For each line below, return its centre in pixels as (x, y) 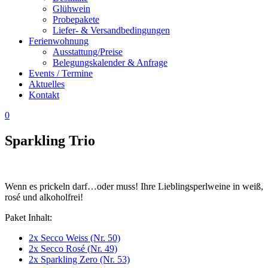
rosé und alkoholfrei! (44, 197)
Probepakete (76, 19)
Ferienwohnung (59, 41)
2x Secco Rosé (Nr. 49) (73, 248)
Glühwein (71, 9)
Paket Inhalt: (28, 217)
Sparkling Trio (50, 140)
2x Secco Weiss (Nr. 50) (74, 237)
